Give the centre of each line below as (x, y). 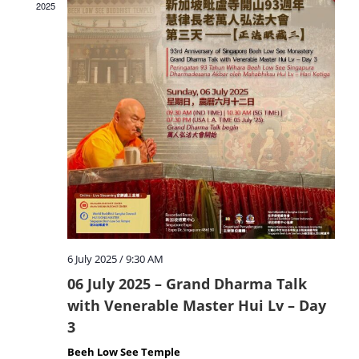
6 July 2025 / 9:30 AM (115, 258)
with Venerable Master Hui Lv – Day (197, 305)
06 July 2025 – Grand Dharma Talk (187, 283)
